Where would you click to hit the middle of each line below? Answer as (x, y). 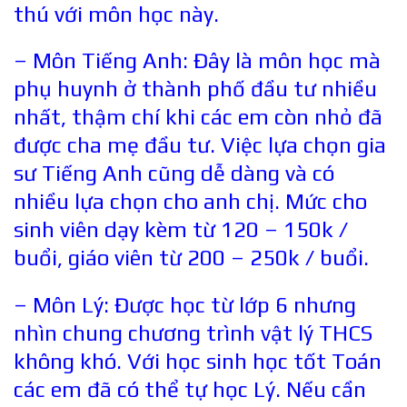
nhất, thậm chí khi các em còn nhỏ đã (198, 117)
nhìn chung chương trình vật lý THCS (193, 333)
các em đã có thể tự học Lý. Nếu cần (190, 390)
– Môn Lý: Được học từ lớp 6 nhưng (185, 305)
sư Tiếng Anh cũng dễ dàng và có (174, 174)
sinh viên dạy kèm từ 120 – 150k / (181, 230)
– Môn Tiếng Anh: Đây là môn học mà (197, 61)
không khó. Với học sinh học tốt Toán (198, 362)
